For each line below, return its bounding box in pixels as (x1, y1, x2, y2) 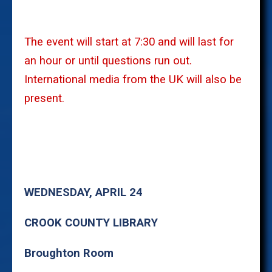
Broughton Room (24, 246, 114, 260)
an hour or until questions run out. (24, 54, 192, 68)
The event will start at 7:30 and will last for (24, 35, 234, 49)
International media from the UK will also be (24, 73, 242, 87)
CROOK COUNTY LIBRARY (24, 216, 161, 230)
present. (24, 92, 64, 106)
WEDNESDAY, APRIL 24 (24, 186, 143, 200)
